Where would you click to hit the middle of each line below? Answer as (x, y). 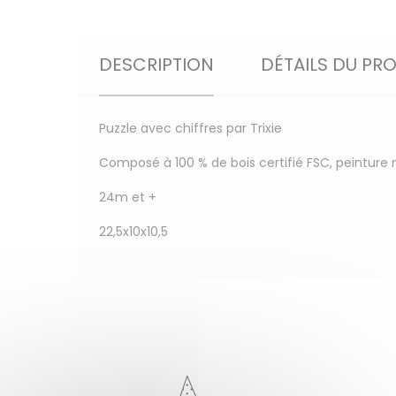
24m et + (128, 197)
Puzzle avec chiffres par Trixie (190, 128)
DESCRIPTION (156, 64)
